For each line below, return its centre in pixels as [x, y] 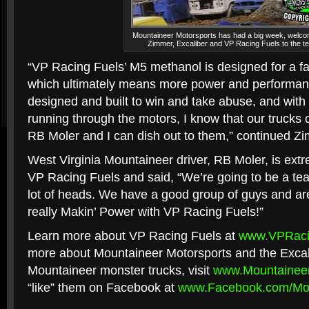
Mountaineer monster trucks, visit [120, 270]
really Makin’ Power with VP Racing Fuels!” [146, 212]
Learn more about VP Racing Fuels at [133, 236]
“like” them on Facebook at [103, 288]
